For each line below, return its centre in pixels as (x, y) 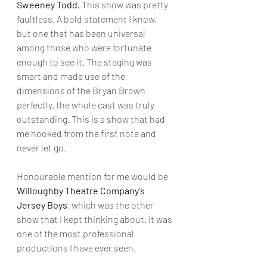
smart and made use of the (72, 76)
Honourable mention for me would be (93, 176)
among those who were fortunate (85, 47)
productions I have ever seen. (76, 248)
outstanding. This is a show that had (92, 119)
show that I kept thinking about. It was (95, 219)
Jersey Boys (42, 205)
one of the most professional (76, 233)
